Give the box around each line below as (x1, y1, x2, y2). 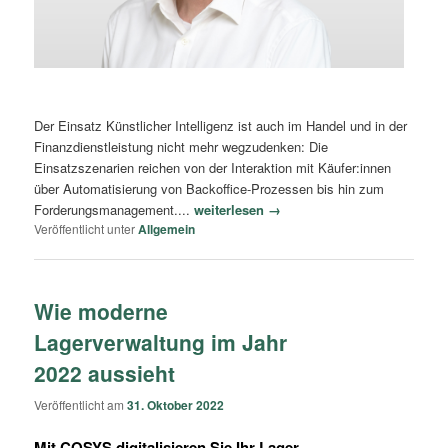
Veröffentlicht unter (34, 220, 136, 238)
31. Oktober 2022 (127, 395, 225, 414)
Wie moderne (34, 296, 169, 327)
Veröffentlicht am (34, 395, 128, 413)
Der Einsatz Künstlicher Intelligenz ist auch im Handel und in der (34, 116, 408, 136)
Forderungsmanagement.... (34, 200, 195, 220)
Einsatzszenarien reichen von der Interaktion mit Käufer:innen (34, 158, 392, 178)
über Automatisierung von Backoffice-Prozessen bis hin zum (34, 179, 385, 199)
